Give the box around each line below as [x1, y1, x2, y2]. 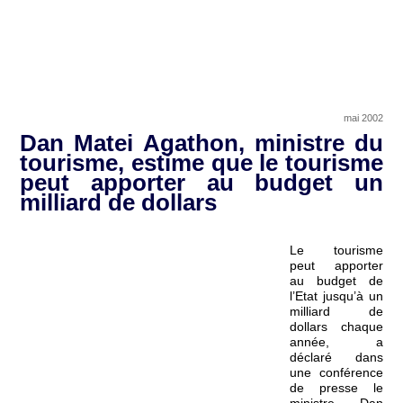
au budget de [290, 273, 383, 288]
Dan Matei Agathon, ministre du [20, 130, 383, 157]
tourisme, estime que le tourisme [20, 149, 383, 176]
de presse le [290, 381, 383, 395]
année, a [290, 335, 383, 349]
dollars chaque [290, 319, 383, 334]
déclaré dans [290, 350, 383, 364]
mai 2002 [343, 112, 383, 123]
